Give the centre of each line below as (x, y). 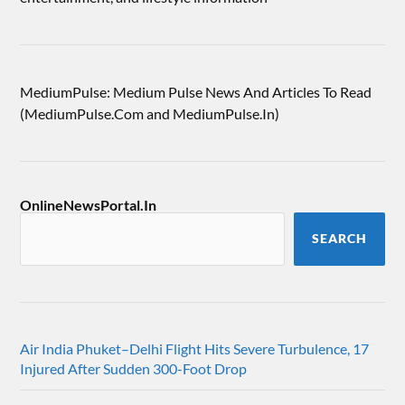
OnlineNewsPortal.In (89, 205)
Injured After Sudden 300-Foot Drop (134, 369)
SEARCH (339, 239)
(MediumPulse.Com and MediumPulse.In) (150, 114)
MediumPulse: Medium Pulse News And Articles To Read (196, 92)
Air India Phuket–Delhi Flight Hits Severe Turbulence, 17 (195, 349)
